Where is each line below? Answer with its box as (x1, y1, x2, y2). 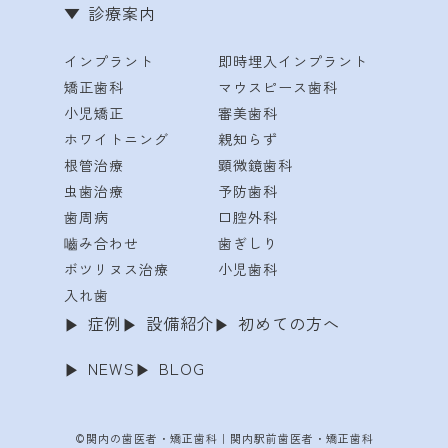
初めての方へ (238, 310, 340, 335)
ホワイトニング (64, 128, 169, 149)
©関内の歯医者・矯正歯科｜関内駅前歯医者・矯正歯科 (74, 429, 374, 446)
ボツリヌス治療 (64, 258, 169, 279)
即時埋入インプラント (217, 50, 368, 71)
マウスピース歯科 (217, 76, 338, 97)
